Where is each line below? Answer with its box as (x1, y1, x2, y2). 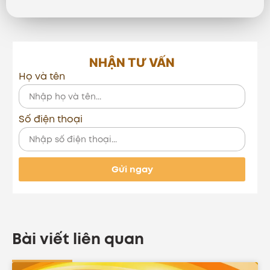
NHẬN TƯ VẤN (89, 55, 175, 71)
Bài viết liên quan (12, 228, 144, 250)
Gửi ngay (111, 162, 153, 176)
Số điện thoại (18, 112, 83, 127)
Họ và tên (18, 69, 65, 84)
